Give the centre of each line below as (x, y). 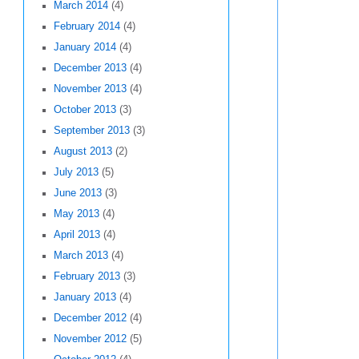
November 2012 (90, 339)
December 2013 (90, 69)
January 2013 (85, 298)
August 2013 (83, 152)
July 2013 (76, 173)
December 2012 (90, 319)
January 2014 (85, 48)
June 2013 (77, 194)
